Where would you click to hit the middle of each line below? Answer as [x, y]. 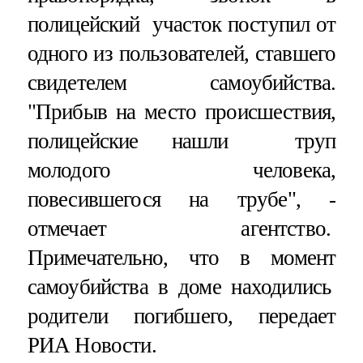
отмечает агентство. [181, 228]
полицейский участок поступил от [181, 24]
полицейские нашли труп [181, 141]
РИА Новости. [92, 345]
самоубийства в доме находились [181, 286]
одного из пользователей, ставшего [181, 53]
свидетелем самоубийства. [181, 82]
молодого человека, [181, 170]
